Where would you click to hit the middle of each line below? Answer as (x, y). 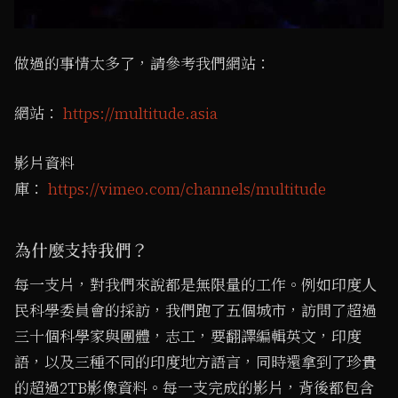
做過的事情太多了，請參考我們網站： (143, 64)
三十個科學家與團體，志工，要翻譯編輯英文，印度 (188, 337)
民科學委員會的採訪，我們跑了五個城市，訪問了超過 (195, 311)
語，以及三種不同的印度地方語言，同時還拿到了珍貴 (195, 363)
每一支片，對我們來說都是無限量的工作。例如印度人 (195, 286)
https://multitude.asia (140, 114)
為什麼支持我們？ (81, 251)
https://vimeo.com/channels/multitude (187, 190)
